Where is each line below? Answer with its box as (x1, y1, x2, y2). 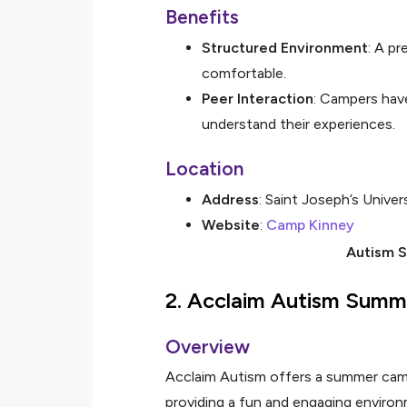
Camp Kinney (266, 216, 354, 233)
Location (165, 157, 243, 180)
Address (202, 191, 259, 208)
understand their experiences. (202, 115, 395, 133)
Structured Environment (202, 39, 368, 56)
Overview (165, 335, 250, 358)
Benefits (165, 5, 239, 28)
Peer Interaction (202, 90, 313, 107)
